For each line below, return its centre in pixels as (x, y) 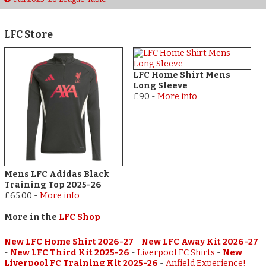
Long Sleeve (160, 86)
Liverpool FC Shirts (176, 252)
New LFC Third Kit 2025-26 (70, 252)
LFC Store (29, 35)
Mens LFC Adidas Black (57, 174)
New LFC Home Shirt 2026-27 (69, 242)
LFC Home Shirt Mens (181, 75)
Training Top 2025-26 (53, 185)
